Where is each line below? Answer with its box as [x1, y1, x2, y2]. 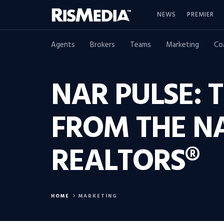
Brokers [90, 39, 115, 51]
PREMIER [187, 9, 214, 20]
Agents [51, 39, 75, 51]
